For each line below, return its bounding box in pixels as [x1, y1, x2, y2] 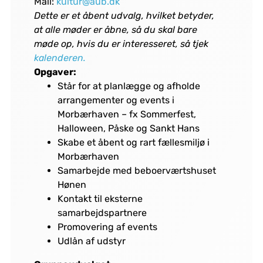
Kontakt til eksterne [57, 193, 143, 205]
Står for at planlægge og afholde [57, 80, 200, 92]
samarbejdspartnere [57, 207, 147, 219]
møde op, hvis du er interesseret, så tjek [33, 38, 208, 50]
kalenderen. [33, 52, 86, 64]
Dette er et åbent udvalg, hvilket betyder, [33, 10, 214, 22]
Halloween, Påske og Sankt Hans [57, 123, 200, 134]
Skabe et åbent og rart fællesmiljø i [57, 137, 210, 149]
